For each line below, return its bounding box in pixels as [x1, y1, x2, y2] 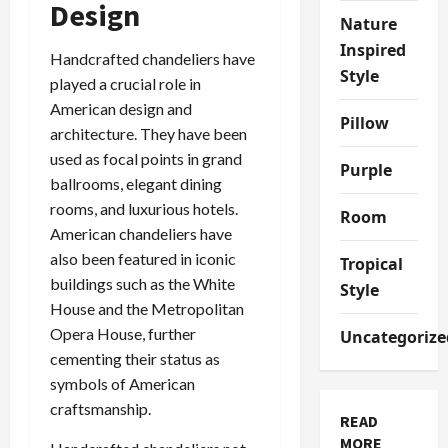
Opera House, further [50, 324, 196, 344]
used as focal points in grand [50, 149, 242, 169]
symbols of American [50, 374, 195, 394]
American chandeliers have [50, 224, 232, 244]
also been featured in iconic [50, 249, 236, 269]
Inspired [339, 38, 406, 61]
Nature [339, 12, 397, 35]
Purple [339, 158, 392, 181]
